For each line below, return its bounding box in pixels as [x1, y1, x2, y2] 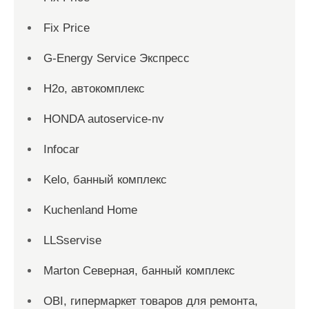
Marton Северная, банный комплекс [43, 264, 235, 277]
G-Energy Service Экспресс [43, 52, 190, 65]
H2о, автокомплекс [43, 82, 145, 95]
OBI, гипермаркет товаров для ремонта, [43, 295, 258, 308]
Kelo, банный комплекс [43, 173, 167, 186]
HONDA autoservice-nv [43, 112, 164, 126]
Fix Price [43, 21, 90, 34]
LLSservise [43, 234, 101, 247]
